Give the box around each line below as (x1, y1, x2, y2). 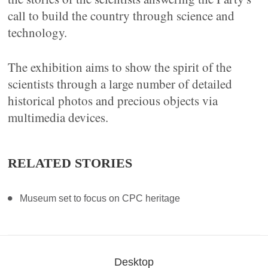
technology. (8, 24, 68, 41)
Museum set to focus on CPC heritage (20, 193, 181, 203)
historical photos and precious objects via (8, 92, 218, 109)
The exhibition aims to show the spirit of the (8, 59, 232, 75)
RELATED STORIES (8, 156, 133, 170)
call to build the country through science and (8, 7, 235, 24)
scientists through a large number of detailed (8, 75, 233, 92)
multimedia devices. (8, 109, 109, 126)
